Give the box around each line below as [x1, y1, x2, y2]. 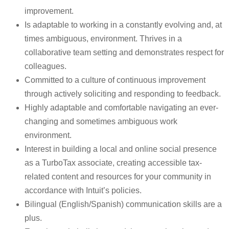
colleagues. [25, 62, 66, 71]
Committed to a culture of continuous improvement [25, 76, 205, 85]
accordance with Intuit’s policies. [25, 186, 142, 195]
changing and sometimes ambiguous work [25, 117, 177, 126]
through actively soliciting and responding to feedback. [25, 89, 221, 99]
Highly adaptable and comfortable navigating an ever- [25, 103, 218, 112]
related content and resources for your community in [25, 172, 211, 181]
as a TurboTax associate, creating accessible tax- [25, 158, 202, 168]
